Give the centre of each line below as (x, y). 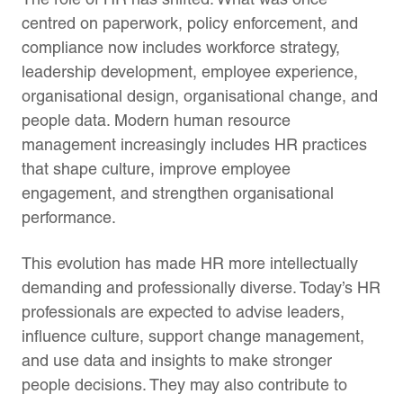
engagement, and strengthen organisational (178, 193)
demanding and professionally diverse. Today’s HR (201, 287)
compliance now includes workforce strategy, (181, 47)
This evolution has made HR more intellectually (190, 263)
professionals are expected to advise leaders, (183, 311)
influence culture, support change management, (193, 336)
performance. (69, 217)
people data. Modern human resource (156, 120)
